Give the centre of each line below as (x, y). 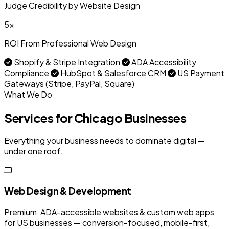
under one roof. (33, 151)
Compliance (27, 73)
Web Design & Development (68, 191)
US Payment (200, 73)
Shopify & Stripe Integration (67, 62)
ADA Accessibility (163, 62)
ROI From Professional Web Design (70, 43)
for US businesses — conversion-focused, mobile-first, (107, 222)
